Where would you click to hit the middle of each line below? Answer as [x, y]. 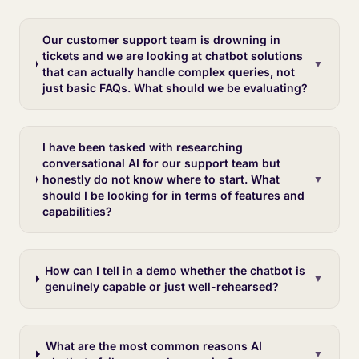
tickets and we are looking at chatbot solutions [173, 56]
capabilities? [78, 211]
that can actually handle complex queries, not [169, 72]
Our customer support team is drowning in [162, 40]
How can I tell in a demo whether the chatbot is [175, 270]
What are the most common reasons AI [153, 346]
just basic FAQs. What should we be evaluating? [175, 88]
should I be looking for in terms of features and [174, 195]
